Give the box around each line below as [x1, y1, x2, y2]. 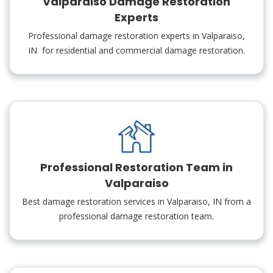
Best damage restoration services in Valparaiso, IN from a [22, 196, 251, 207]
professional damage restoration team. [59, 210, 214, 222]
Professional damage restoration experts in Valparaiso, [28, 30, 245, 41]
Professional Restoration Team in [40, 160, 233, 175]
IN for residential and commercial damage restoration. [28, 44, 245, 56]
